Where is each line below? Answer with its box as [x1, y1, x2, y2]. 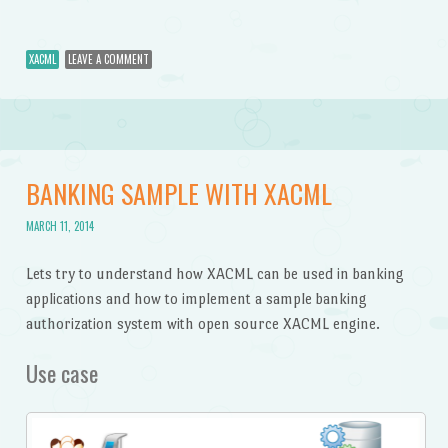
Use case [25, 356, 98, 391]
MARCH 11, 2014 [25, 218, 94, 235]
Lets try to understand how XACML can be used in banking [25, 264, 404, 282]
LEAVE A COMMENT [67, 50, 149, 67]
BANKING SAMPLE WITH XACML [25, 173, 332, 213]
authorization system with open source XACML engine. [25, 314, 380, 332]
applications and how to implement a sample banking [25, 289, 367, 307]
